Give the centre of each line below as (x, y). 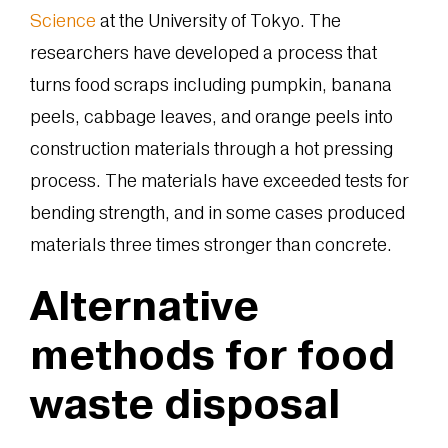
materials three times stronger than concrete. (212, 244)
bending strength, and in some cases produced (217, 212)
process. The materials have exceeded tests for (219, 180)
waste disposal (184, 402)
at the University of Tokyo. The (218, 20)
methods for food (212, 353)
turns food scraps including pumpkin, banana (210, 84)
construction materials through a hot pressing (211, 148)
